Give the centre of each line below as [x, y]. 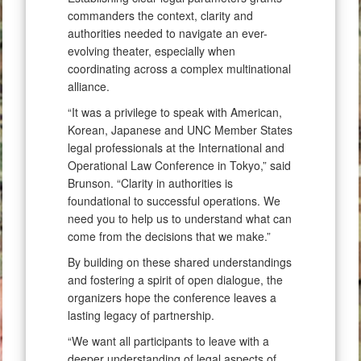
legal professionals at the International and [176, 148]
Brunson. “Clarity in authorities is [150, 183]
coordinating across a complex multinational [179, 69]
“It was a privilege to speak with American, [175, 112]
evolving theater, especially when [151, 51]
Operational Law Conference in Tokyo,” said [179, 166]
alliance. [89, 87]
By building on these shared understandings [180, 262]
